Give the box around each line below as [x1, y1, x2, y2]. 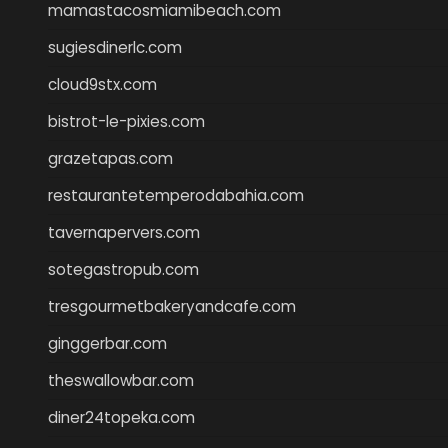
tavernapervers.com [48, 221, 200, 243]
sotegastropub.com [48, 258, 199, 280]
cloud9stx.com [48, 73, 157, 95]
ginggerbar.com [48, 332, 167, 354]
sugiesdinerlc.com [48, 36, 182, 58]
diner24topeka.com [48, 406, 195, 428]
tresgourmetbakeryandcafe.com [48, 295, 296, 317]
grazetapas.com [48, 147, 173, 169]
